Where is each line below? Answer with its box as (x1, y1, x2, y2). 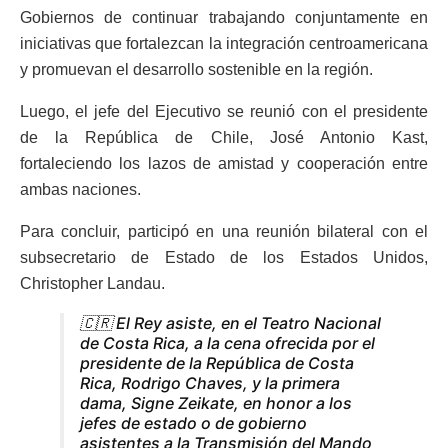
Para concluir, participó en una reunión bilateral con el (20, 223, 428, 241)
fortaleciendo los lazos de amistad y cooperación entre (20, 155, 428, 173)
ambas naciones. (20, 181, 141, 199)
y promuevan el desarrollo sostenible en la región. (20, 61, 373, 79)
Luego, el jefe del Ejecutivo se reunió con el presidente (20, 103, 428, 121)
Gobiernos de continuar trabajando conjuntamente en (20, 9, 428, 27)
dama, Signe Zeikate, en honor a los (80, 393, 352, 414)
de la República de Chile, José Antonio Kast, (20, 129, 428, 147)
